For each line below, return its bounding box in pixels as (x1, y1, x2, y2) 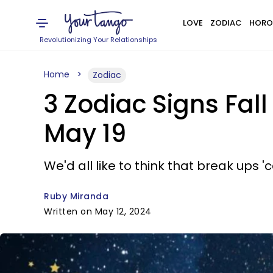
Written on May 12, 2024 (44, 205, 152, 218)
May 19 (44, 116, 126, 151)
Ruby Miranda (44, 190, 108, 202)
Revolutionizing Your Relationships (40, 35, 158, 44)
